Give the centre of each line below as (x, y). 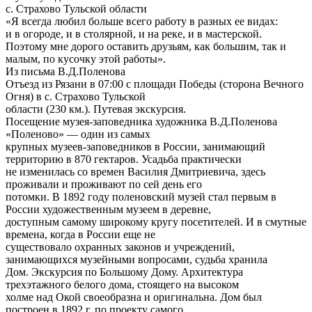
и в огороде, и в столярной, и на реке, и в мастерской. (134, 34)
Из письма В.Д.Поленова (65, 72)
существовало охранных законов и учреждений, (120, 247)
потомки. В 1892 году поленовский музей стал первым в (141, 197)
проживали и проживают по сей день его (104, 185)
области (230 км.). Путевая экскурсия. (96, 109)
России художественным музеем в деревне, (108, 210)
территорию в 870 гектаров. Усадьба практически (124, 159)
